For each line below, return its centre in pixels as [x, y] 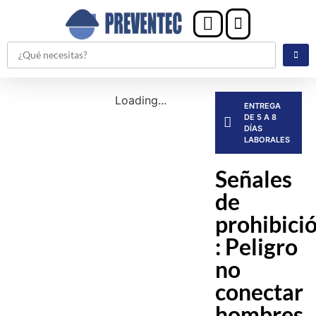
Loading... [140, 100]
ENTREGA [263, 105]
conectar [260, 291]
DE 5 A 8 [261, 117]
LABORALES [267, 139]
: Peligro [257, 246]
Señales [254, 178]
